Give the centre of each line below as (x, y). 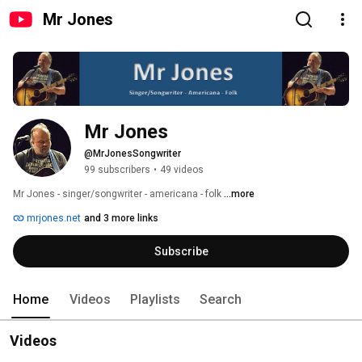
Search (221, 300)
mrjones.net (53, 219)
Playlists (155, 300)
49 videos (182, 170)
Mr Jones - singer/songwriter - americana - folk (118, 194)
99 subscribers (117, 170)
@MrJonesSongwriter (133, 154)
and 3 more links (121, 219)
